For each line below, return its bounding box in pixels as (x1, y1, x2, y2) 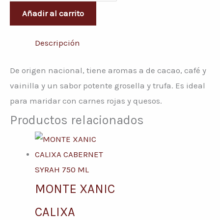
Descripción (35, 37, 80, 48)
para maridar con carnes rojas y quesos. (10, 96, 162, 106)
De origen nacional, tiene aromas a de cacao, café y (10, 65, 206, 76)
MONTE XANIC (35, 182, 115, 196)
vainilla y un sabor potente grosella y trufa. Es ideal (10, 81, 205, 91)
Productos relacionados (10, 113, 144, 128)
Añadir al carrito (22, 8, 84, 18)
